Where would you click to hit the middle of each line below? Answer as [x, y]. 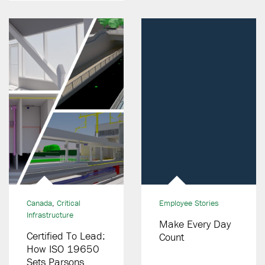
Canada [39, 203]
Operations [183, 9]
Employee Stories [189, 203]
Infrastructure [50, 215]
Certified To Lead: [66, 236]
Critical [69, 203]
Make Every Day [195, 224]
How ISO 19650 [63, 249]
